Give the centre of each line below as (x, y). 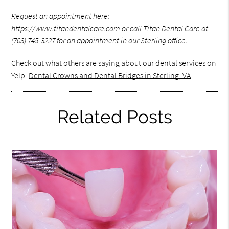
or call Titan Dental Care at (164, 28)
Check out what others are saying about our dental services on (114, 63)
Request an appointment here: (61, 16)
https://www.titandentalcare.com (66, 28)
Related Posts (114, 117)
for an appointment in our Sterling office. (121, 41)
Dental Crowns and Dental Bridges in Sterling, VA (110, 75)
